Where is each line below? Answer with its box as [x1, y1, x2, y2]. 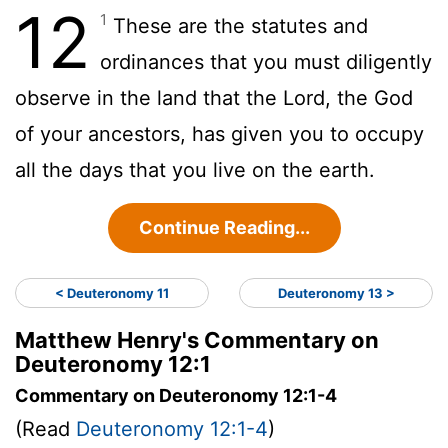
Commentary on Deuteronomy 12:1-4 [15, 384, 337, 406]
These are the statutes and [107, 13, 368, 38]
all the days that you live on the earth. [15, 157, 375, 182]
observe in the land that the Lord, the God [15, 85, 413, 110]
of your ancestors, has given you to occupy [15, 121, 424, 146]
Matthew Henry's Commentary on [15, 326, 379, 353]
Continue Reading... [138, 216, 310, 238]
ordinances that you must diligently [100, 49, 432, 74]
